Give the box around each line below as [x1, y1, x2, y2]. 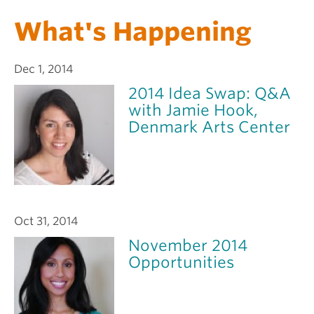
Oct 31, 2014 [14, 214, 78, 228]
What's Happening [14, 15, 252, 47]
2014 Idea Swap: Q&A [128, 83, 292, 102]
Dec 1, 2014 [14, 62, 73, 76]
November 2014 [128, 235, 248, 254]
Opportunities [128, 252, 235, 271]
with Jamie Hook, [128, 100, 259, 119]
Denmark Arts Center [128, 117, 291, 136]
